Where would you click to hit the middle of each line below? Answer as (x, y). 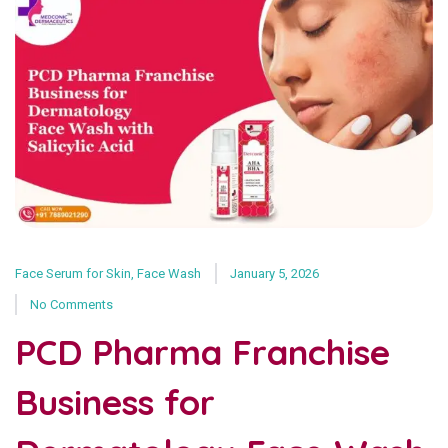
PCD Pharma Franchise (202, 351)
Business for (115, 401)
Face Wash (169, 273)
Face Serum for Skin (73, 273)
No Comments (71, 304)
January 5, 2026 (274, 273)
